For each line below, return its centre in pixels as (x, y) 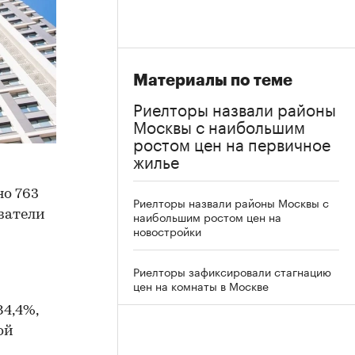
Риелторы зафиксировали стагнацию (232, 271)
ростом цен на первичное (232, 143)
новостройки (167, 231)
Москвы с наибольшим (219, 125)
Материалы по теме (213, 80)
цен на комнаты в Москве (201, 285)
